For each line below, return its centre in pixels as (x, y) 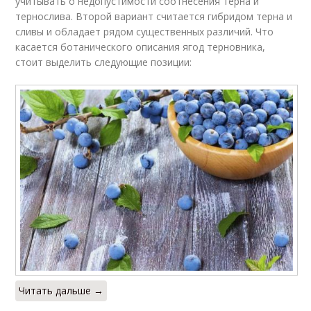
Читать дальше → (61, 290)
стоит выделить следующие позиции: (104, 62)
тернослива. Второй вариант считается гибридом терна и (154, 17)
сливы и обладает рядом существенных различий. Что (145, 32)
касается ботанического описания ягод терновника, (141, 47)
